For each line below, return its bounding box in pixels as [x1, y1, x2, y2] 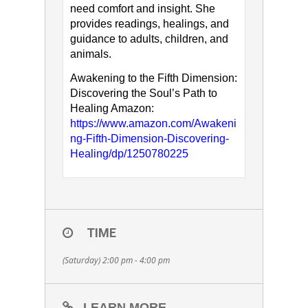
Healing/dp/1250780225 [69, 148, 188, 160]
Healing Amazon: [69, 102, 154, 115]
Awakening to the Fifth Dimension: [69, 72, 237, 85]
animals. [69, 48, 111, 60]
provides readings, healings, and [69, 18, 229, 30]
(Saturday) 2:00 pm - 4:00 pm [62, 254, 170, 267]
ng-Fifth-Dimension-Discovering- [69, 133, 229, 145]
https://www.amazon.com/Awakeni [69, 118, 236, 130]
